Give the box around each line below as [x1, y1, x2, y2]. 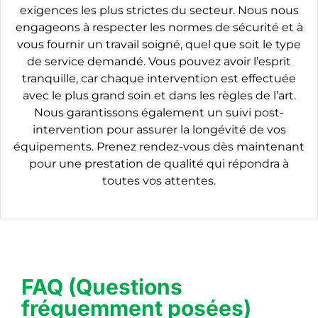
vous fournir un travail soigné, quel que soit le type [17, 37, 301, 51]
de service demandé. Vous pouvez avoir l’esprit [27, 54, 291, 68]
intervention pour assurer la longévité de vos [32, 122, 286, 136]
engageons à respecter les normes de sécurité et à [15, 20, 303, 34]
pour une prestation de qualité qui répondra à [29, 156, 289, 170]
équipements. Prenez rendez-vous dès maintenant [13, 139, 305, 153]
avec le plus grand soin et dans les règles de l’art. [22, 88, 296, 102]
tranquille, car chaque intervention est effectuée [22, 71, 296, 85]
